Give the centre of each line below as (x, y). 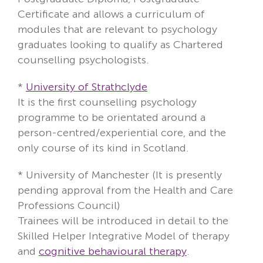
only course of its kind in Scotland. (103, 148)
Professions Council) (69, 205)
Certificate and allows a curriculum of (111, 14)
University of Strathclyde (87, 87)
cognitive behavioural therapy (113, 251)
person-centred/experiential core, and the (122, 132)
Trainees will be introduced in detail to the (123, 220)
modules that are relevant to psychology (117, 29)
